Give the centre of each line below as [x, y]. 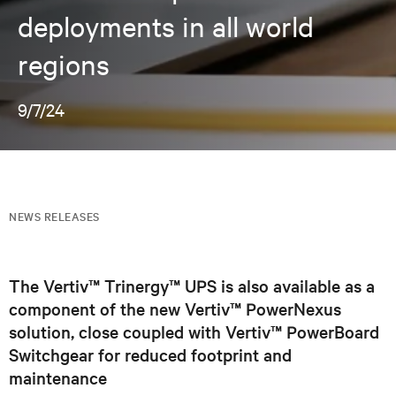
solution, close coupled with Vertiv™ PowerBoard [194, 331]
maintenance [58, 377]
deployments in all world [166, 27]
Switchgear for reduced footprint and [150, 354]
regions [64, 65]
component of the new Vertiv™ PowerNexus [175, 308]
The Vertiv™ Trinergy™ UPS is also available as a [192, 286]
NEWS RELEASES [54, 216]
